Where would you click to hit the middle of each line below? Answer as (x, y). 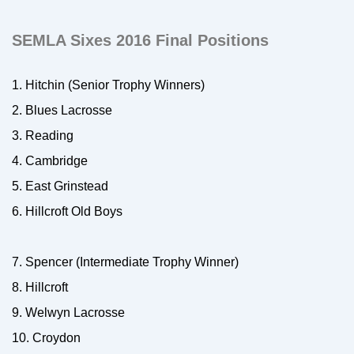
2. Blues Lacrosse (62, 110)
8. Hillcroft (40, 287)
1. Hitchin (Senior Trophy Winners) (108, 85)
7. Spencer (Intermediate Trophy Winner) (125, 262)
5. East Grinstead (60, 186)
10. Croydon (46, 338)
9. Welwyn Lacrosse (68, 313)
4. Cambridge (50, 161)
